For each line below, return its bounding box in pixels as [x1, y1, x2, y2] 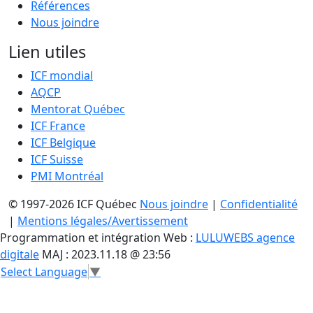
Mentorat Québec [31, 101, 125, 117]
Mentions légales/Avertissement [17, 212, 188, 228]
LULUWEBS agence [196, 229, 295, 245]
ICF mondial [31, 67, 93, 83]
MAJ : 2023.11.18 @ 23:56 [39, 246, 170, 262]
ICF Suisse [31, 151, 83, 167]
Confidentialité [220, 196, 298, 212]
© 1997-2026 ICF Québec [8, 196, 140, 212]
